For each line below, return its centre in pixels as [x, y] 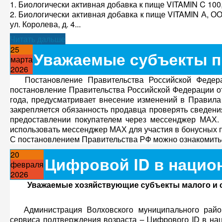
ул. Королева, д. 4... [45, 24]
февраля [27, 164]
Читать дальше [38, 39]
